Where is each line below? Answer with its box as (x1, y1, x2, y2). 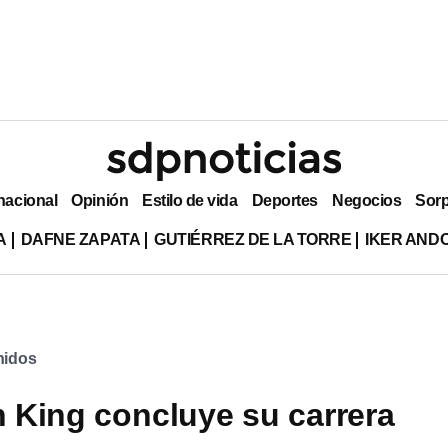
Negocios (331, 191, 402, 209)
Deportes (251, 191, 318, 209)
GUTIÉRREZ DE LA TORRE (154, 230, 352, 248)
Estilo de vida (142, 191, 238, 209)
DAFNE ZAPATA (20, 230, 141, 248)
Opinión (71, 191, 129, 209)
